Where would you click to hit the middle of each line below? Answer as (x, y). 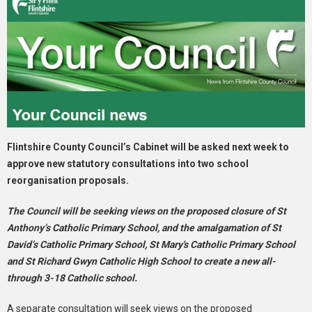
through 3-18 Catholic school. (72, 278)
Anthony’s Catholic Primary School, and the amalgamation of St (144, 227)
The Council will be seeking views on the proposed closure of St (147, 211)
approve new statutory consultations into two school (128, 163)
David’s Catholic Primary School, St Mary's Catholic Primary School (151, 244)
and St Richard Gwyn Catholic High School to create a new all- (141, 261)
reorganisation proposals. (68, 180)
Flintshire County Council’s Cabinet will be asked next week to (148, 147)
